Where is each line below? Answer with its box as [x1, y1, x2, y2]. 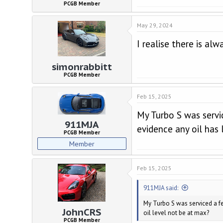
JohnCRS [62, 206, 102, 218]
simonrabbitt [51, 60, 112, 73]
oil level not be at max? [143, 209, 209, 218]
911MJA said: [143, 184, 178, 193]
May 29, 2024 [136, 21, 173, 29]
